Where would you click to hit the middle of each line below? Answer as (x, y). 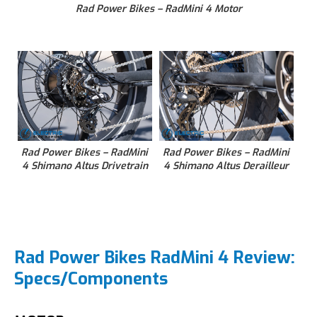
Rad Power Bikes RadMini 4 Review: (155, 257)
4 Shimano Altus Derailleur (226, 166)
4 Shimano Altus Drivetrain (85, 166)
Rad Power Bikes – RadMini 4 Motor (158, 9)
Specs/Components (91, 278)
